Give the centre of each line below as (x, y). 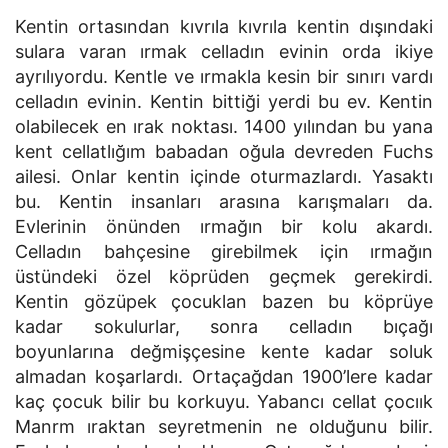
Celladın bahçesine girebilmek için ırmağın (224, 251)
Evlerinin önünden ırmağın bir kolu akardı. (224, 226)
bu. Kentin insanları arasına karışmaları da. (224, 201)
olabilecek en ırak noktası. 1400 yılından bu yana (224, 126)
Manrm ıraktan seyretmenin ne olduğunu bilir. (224, 426)
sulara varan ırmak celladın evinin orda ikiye (224, 51)
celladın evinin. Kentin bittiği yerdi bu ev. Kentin (224, 101)
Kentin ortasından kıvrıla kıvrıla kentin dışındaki (224, 26)
